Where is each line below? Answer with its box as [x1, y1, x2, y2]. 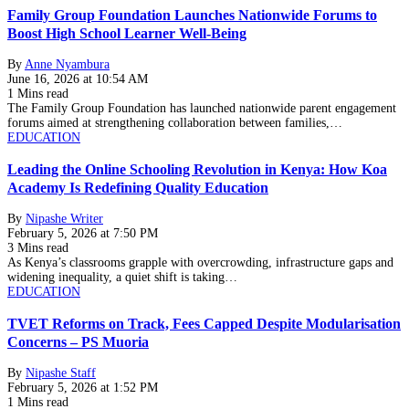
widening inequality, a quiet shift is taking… [7, 270, 237, 285]
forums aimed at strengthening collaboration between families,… [7, 116, 342, 131]
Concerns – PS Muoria [7, 332, 149, 351]
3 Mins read [7, 241, 68, 256]
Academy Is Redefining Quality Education [7, 178, 268, 196]
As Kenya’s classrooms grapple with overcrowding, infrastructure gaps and [7, 256, 393, 270]
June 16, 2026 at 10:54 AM [7, 72, 148, 87]
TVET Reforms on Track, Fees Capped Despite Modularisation [7, 314, 401, 332]
